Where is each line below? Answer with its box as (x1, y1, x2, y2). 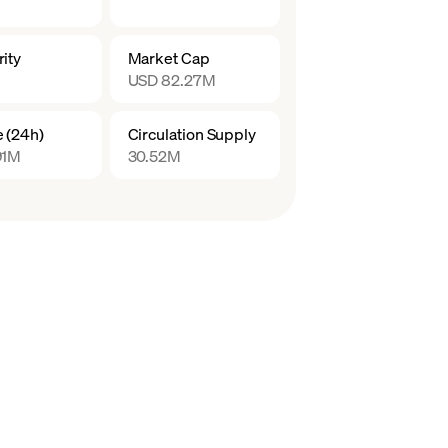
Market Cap (127, 47, 210, 68)
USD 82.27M (127, 69, 216, 90)
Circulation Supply (127, 123, 257, 144)
